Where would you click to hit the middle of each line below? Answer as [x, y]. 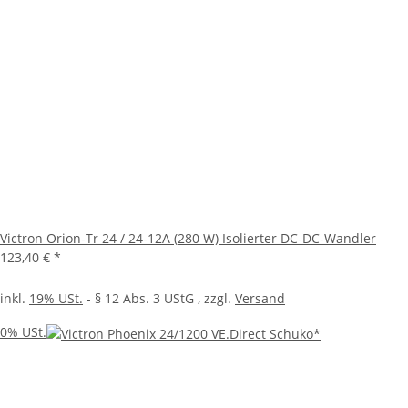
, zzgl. [214, 299]
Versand [260, 299]
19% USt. [56, 299]
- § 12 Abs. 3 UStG [138, 299]
